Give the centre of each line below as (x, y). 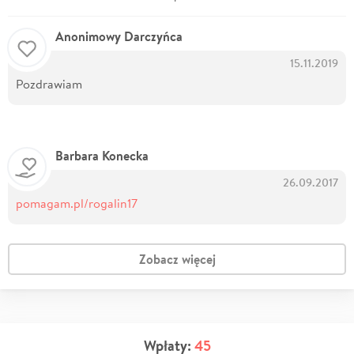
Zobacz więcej (177, 260)
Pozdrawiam (49, 84)
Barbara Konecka (102, 156)
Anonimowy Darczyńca (119, 37)
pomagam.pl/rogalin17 (77, 203)
